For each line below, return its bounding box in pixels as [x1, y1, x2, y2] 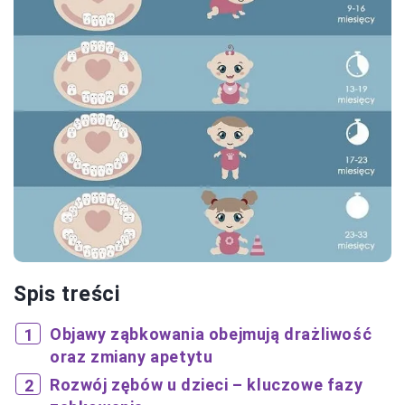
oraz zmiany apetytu [50, 347, 213, 366]
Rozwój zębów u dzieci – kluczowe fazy [50, 375, 363, 394]
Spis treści [14, 282, 120, 306]
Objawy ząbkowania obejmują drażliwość [50, 325, 372, 344]
